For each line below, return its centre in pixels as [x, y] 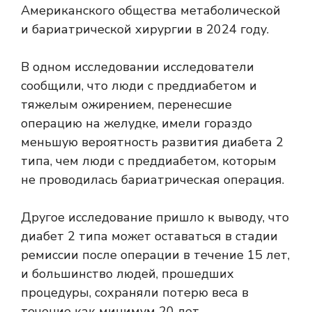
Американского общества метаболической [151, 11]
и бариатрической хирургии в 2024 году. [145, 30]
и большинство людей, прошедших [127, 274]
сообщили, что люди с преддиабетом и [139, 86]
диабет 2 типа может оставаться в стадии [149, 236]
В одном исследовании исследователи [138, 67]
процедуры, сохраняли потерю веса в [135, 293]
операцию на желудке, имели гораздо [136, 124]
